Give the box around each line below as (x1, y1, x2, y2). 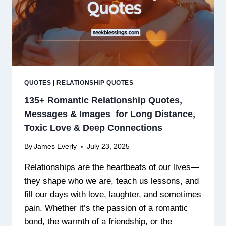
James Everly (34, 143, 77, 151)
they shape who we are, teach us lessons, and (24, 176, 199, 186)
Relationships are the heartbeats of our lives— (24, 162, 199, 173)
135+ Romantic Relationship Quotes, (24, 95, 182, 105)
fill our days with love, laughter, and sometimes (24, 190, 201, 200)
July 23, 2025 (87, 143, 130, 151)
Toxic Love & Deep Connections (24, 122, 162, 133)
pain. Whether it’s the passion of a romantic (24, 203, 188, 213)
